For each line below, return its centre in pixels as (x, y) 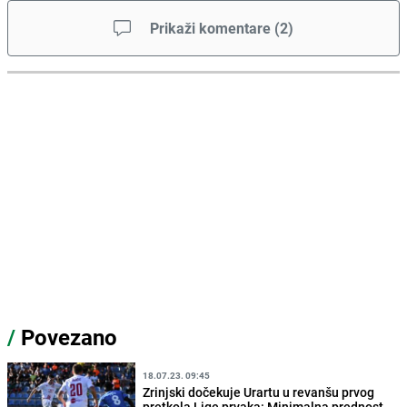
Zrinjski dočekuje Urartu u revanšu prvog (259, 392)
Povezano (66, 338)
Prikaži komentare (210, 29)
